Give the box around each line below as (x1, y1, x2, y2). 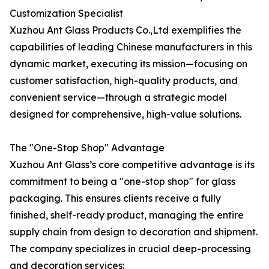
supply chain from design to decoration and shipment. (10, 226, 258, 238)
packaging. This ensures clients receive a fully (10, 192, 221, 204)
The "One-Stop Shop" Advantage (10, 142, 165, 154)
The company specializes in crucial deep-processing (10, 243, 251, 255)
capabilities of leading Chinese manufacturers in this (10, 41, 252, 53)
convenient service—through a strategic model (10, 91, 227, 103)
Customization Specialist (10, 7, 123, 19)
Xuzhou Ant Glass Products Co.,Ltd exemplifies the (10, 24, 241, 36)
